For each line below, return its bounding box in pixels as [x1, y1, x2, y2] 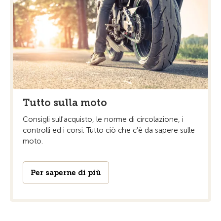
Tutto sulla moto [23, 96, 107, 109]
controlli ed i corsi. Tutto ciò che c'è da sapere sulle [23, 125, 195, 135]
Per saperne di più [31, 168, 101, 177]
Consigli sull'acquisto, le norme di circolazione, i [23, 114, 184, 124]
